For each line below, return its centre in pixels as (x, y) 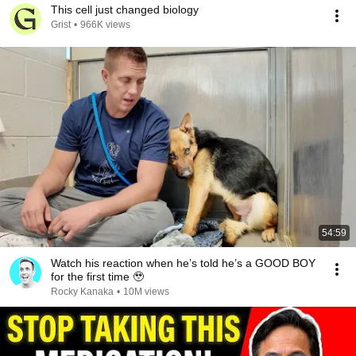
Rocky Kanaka (82, 292)
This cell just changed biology (125, 10)
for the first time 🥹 (97, 277)
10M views (146, 292)
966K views (105, 25)
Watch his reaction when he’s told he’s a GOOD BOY (183, 263)
